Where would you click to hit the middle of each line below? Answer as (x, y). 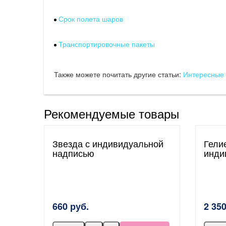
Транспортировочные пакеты (107, 44)
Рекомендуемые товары (111, 113)
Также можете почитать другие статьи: (119, 74)
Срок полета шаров (91, 19)
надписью (73, 153)
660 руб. (71, 206)
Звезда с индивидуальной (108, 143)
